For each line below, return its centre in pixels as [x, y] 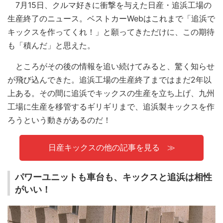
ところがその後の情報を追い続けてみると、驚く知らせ [111, 66]
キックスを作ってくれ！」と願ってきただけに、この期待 [111, 32]
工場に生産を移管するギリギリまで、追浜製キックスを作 [111, 106]
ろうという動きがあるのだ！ [59, 120]
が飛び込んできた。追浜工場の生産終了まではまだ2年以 [110, 79]
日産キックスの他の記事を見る [104, 148]
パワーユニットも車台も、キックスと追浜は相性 [113, 177]
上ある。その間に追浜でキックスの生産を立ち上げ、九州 [111, 93]
